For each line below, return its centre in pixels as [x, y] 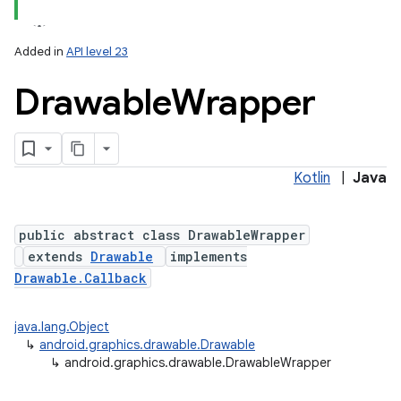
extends [59, 256]
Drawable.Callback [81, 278]
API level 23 [97, 51]
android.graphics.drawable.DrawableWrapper [198, 363]
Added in [40, 51]
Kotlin [312, 178]
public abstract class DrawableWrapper [162, 235]
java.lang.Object [62, 327]
